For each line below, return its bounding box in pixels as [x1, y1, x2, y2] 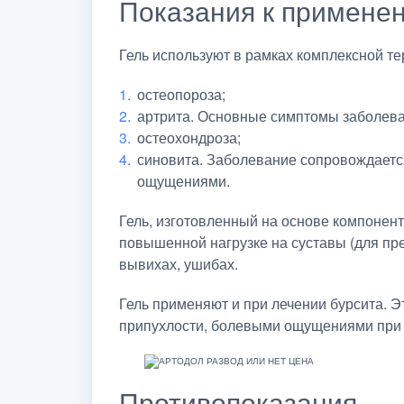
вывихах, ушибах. [119, 252, 238, 274]
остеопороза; [137, 83, 225, 105]
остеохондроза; [137, 126, 241, 148]
